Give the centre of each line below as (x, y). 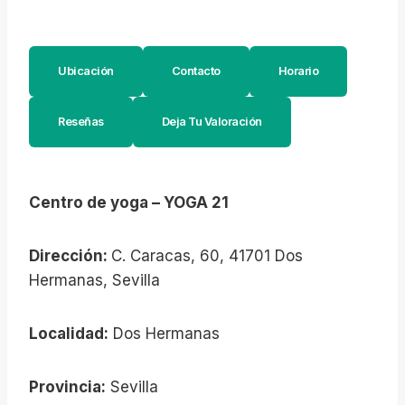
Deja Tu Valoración (212, 122)
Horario (298, 71)
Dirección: (70, 256)
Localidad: (69, 334)
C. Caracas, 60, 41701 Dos (207, 256)
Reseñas (81, 122)
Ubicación (86, 71)
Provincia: (67, 387)
